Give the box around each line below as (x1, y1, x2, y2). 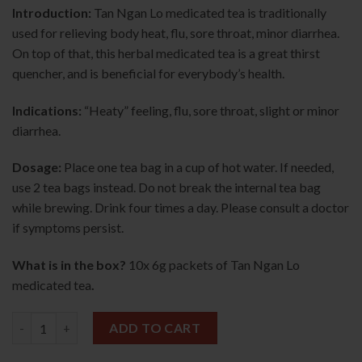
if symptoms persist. (12, 220, 124, 236)
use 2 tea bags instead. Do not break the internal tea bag (12, 179, 321, 196)
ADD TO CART (109, 320, 201, 336)
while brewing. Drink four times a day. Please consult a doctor (12, 200, 349, 216)
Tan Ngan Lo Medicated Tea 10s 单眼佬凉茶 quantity (11, 314, 295, 328)
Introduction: (12, 4, 94, 20)
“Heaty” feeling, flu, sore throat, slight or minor (84, 102, 339, 118)
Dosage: (12, 159, 64, 175)
